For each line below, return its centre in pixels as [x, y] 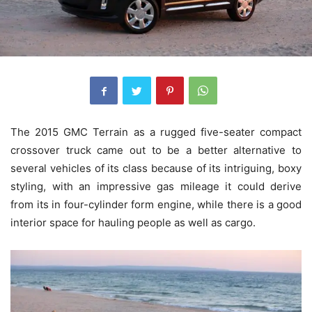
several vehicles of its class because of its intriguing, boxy [156, 169]
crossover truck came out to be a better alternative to [156, 150]
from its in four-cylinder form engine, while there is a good [156, 205]
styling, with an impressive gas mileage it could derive [156, 187]
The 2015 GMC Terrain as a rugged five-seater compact [156, 132]
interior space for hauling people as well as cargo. [133, 223]
